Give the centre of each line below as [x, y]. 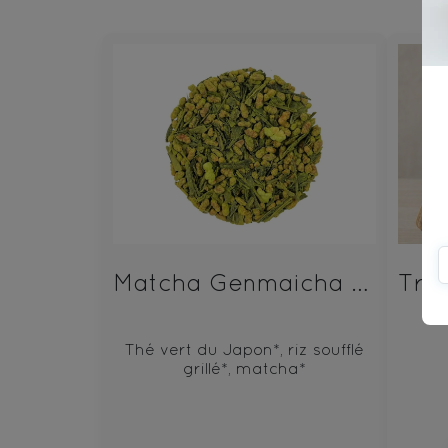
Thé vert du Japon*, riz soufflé [244, 349]
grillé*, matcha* [244, 368]
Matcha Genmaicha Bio [359, 282]
